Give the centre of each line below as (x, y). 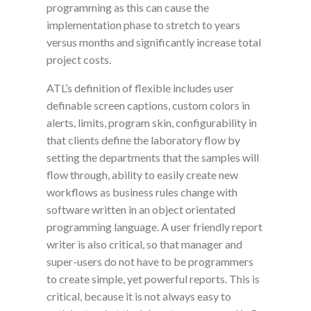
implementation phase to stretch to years (144, 25)
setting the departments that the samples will (153, 158)
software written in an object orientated (141, 210)
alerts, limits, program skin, (111, 123)
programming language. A (109, 227)
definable (69, 106)
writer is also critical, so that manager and (145, 244)
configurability (211, 123)
